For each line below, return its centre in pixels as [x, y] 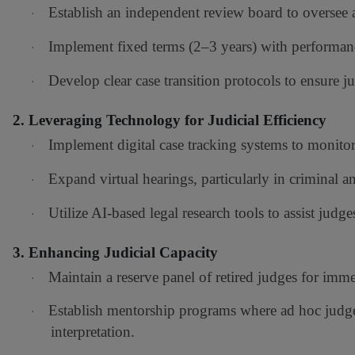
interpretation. [93, 332]
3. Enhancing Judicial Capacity [115, 253]
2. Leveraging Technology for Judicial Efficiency [170, 120]
